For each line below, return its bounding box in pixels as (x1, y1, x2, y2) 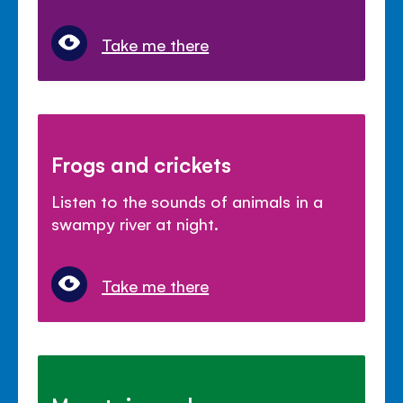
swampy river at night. (51, 212, 219, 234)
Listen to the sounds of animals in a (51, 190, 323, 211)
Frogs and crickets (51, 150, 232, 177)
